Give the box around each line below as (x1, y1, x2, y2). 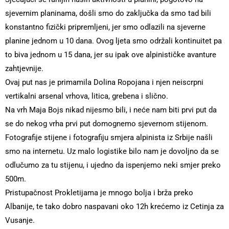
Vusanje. (5, 216, 35, 225)
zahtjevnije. (5, 64, 43, 73)
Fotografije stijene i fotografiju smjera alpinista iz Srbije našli (5, 133, 213, 142)
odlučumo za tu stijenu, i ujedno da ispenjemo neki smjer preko (5, 161, 221, 170)
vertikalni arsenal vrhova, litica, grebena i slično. (5, 91, 168, 101)
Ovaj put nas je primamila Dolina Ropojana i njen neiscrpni (5, 78, 203, 87)
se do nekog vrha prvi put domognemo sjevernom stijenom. (5, 119, 208, 128)
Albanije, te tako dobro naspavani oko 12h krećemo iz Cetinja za (5, 202, 224, 211)
